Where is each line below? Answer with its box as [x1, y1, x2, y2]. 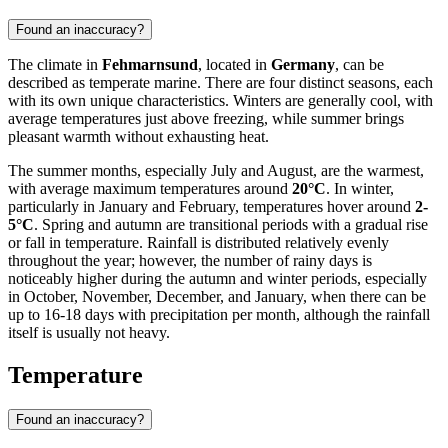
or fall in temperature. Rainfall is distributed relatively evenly [8, 233, 389, 251]
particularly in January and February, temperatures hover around [8, 197, 415, 215]
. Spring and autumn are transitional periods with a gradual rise [34, 215, 428, 233]
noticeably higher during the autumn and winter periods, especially [8, 269, 427, 287]
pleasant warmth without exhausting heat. [8, 127, 269, 145]
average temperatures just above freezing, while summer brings [8, 109, 404, 127]
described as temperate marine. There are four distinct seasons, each [8, 73, 433, 91]
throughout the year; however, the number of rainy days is [8, 251, 372, 269]
